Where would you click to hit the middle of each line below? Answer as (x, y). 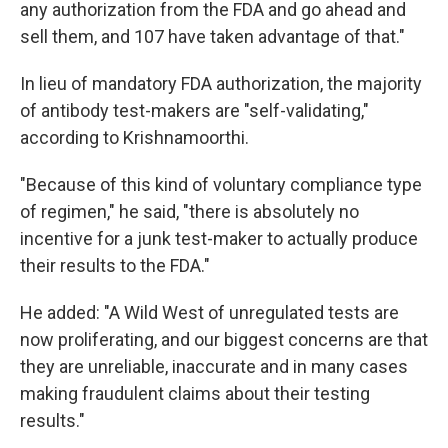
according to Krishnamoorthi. (134, 137)
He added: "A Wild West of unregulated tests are (209, 312)
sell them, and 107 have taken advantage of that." (212, 36)
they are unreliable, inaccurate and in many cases (214, 366)
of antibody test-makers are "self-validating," (194, 110)
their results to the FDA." (115, 265)
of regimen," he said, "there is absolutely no (189, 211)
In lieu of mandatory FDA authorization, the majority (221, 83)
